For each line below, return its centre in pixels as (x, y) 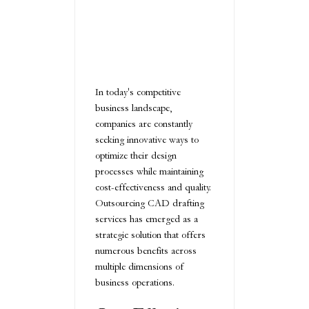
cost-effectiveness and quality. (153, 187)
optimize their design (136, 156)
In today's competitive (138, 92)
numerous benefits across (146, 251)
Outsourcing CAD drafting (150, 203)
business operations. (135, 282)
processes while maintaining (149, 171)
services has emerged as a (147, 219)
